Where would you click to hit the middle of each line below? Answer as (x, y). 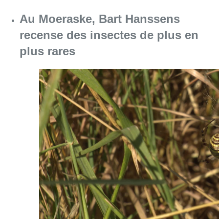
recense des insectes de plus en (109, 35)
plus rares (47, 51)
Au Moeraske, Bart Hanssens (100, 19)
